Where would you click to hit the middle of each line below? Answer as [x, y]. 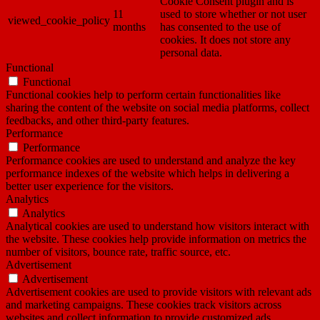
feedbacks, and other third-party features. [97, 121]
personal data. [191, 53]
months [129, 27]
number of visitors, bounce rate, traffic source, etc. [118, 252]
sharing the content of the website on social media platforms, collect [157, 108]
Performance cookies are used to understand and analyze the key [151, 161]
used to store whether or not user [233, 14]
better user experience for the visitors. [90, 186]
